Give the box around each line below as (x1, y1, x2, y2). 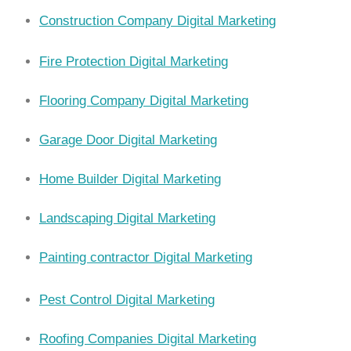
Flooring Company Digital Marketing (39, 93, 248, 109)
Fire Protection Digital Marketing (39, 54, 228, 70)
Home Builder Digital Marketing (39, 172, 221, 187)
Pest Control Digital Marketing (39, 292, 215, 308)
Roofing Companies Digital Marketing (39, 331, 256, 347)
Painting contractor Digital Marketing (39, 250, 252, 266)
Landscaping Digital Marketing (39, 211, 215, 226)
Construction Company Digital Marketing (39, 13, 276, 29)
